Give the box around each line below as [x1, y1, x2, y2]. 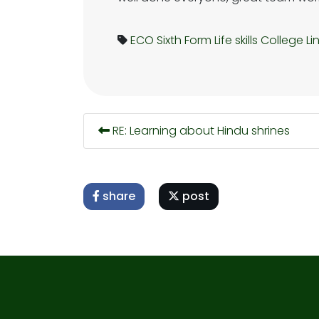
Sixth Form [157, 32, 211, 48]
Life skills [214, 32, 258, 48]
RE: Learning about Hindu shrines [110, 122, 290, 139]
